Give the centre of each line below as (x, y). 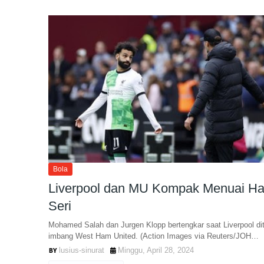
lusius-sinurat (82, 250)
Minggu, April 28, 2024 (156, 250)
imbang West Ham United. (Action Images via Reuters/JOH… (154, 236)
